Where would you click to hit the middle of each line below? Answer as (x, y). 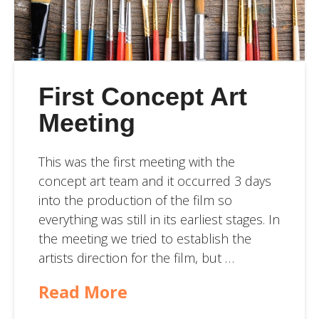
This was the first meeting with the (136, 161)
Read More (83, 292)
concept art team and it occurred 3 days (155, 181)
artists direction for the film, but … (136, 257)
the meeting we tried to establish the (145, 238)
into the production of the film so (135, 200)
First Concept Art (142, 97)
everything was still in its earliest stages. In (159, 219)
